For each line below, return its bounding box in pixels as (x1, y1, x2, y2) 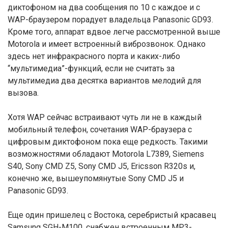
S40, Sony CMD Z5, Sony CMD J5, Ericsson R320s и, (8, 161, 195, 171)
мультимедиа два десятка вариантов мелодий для (8, 76, 201, 85)
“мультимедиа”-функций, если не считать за (8, 64, 175, 73)
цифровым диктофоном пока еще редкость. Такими (8, 137, 208, 147)
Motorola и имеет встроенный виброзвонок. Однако (8, 39, 206, 49)
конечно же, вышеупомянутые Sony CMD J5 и (8, 174, 184, 183)
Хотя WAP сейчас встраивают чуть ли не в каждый (8, 112, 202, 122)
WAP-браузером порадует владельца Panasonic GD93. (8, 15, 213, 24)
